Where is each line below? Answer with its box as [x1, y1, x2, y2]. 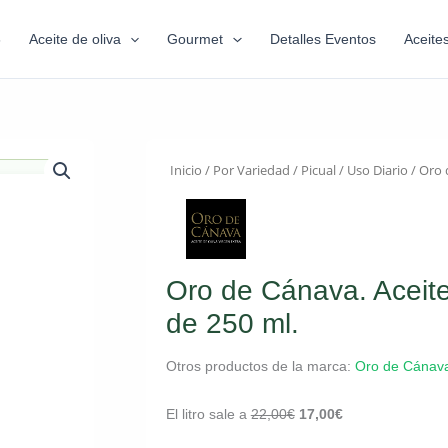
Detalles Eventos [269, 31, 376, 47]
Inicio [169, 161, 202, 179]
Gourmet [167, 31, 224, 47]
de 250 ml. [165, 308, 299, 340]
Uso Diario [346, 161, 408, 179]
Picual [300, 161, 336, 179]
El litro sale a [165, 405, 251, 422]
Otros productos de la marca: [165, 358, 355, 375]
